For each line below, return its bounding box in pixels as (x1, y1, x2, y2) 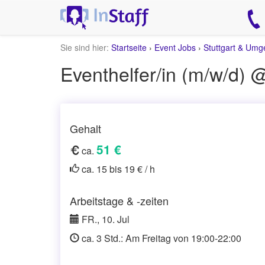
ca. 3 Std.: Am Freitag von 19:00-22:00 (79, 231, 241, 245)
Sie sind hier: (60, 41, 109, 53)
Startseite (111, 41, 147, 53)
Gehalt (70, 121, 101, 136)
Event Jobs (154, 41, 196, 53)
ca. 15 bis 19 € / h (79, 162, 155, 176)
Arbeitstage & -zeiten (70, 193, 169, 208)
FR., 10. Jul (79, 212, 130, 226)
